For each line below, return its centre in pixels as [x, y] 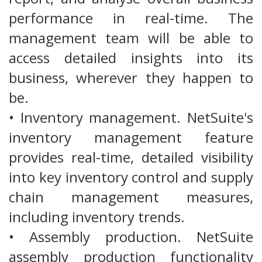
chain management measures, [131, 197]
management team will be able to [131, 38]
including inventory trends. [97, 217]
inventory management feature [131, 137]
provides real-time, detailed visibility [131, 157]
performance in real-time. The [131, 18]
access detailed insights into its [131, 58]
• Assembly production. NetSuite [131, 237]
